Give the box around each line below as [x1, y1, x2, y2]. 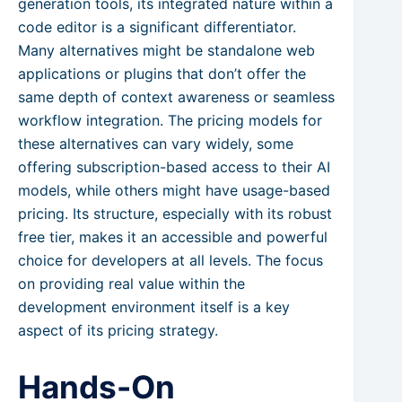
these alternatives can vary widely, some [18, 135, 293, 153]
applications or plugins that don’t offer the [18, 65, 306, 83]
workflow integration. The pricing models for [18, 111, 322, 130]
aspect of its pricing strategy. [18, 321, 218, 340]
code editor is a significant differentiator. [18, 18, 296, 37]
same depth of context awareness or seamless [18, 88, 335, 107]
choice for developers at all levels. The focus [18, 251, 323, 270]
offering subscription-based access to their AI [18, 158, 330, 177]
